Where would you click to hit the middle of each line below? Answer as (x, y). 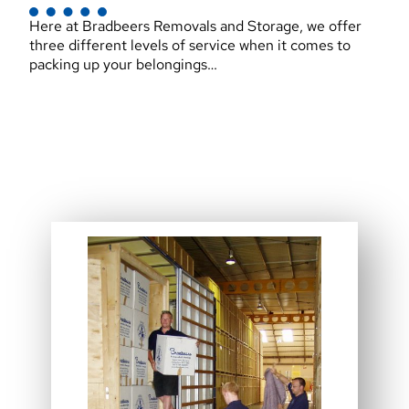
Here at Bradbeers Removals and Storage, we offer (195, 26)
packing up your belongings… (123, 65)
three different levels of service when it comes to (190, 46)
